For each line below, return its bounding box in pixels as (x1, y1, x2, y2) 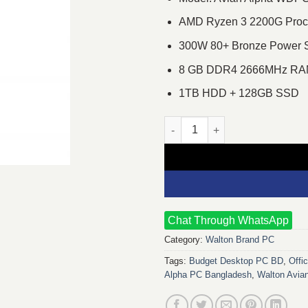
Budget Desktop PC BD (189, 255, 283, 266)
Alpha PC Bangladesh (164, 269, 252, 280)
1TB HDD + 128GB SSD (178, 87, 299, 100)
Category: (164, 234, 206, 245)
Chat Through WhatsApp (168, 214, 289, 226)
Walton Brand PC (206, 234, 274, 245)
